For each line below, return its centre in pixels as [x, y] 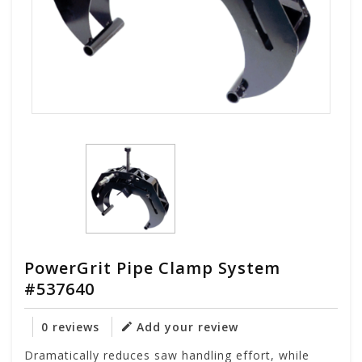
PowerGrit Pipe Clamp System [152, 268]
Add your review [187, 327]
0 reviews [70, 327]
